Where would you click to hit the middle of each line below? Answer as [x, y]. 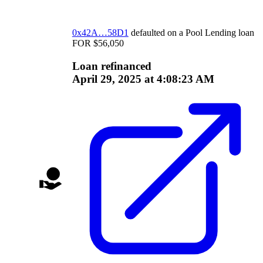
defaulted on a [158, 33]
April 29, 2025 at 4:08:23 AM [143, 79]
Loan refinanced [112, 66]
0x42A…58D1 [100, 33]
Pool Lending [210, 33]
